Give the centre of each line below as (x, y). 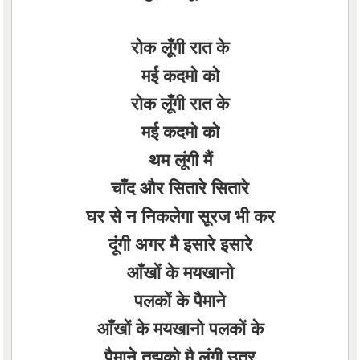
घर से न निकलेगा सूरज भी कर (180, 215)
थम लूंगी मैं (180, 159)
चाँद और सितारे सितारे (180, 187)
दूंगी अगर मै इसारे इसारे (180, 243)
